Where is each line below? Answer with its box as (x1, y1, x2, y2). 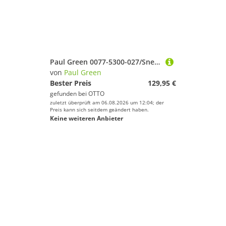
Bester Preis (50, 78, 91, 88)
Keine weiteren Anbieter (50, 114, 123, 123)
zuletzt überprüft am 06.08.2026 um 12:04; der (50, 99, 164, 106)
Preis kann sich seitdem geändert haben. (50, 106, 149, 113)
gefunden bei (50, 89, 88, 98)
